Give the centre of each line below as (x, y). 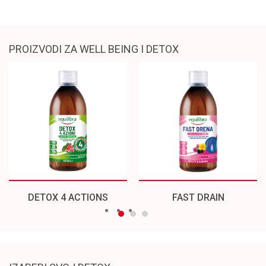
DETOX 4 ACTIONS (68, 197)
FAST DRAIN (198, 197)
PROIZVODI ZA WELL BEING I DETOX (94, 49)
